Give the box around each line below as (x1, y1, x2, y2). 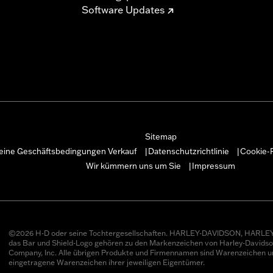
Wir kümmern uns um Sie (86, 160, 181, 171)
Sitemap (144, 131, 177, 141)
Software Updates (82, 3, 165, 16)
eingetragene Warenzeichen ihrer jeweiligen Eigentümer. (8, 257, 205, 267)
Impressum (192, 160, 235, 171)
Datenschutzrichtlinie (147, 146, 229, 156)
